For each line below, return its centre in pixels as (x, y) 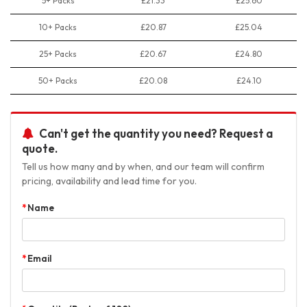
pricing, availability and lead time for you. (109, 181)
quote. (40, 149)
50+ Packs (58, 81)
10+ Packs (58, 27)
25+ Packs (58, 54)
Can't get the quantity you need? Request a (156, 134)
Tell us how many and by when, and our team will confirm (143, 167)
